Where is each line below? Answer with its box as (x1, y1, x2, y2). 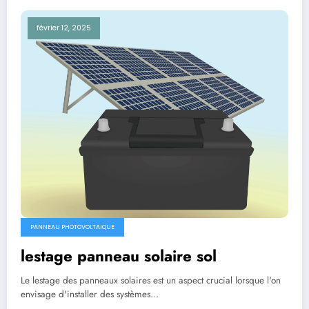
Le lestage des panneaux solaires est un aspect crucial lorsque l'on (21, 274, 281, 288)
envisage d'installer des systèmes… (21, 288, 159, 301)
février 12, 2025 (37, 22, 91, 33)
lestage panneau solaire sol (21, 245, 217, 268)
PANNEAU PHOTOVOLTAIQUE (30, 223, 114, 232)
